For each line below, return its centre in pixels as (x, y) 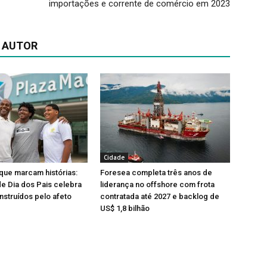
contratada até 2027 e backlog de (160, 197)
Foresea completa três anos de (156, 173)
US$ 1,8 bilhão (125, 209)
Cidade (114, 158)
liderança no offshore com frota (157, 185)
